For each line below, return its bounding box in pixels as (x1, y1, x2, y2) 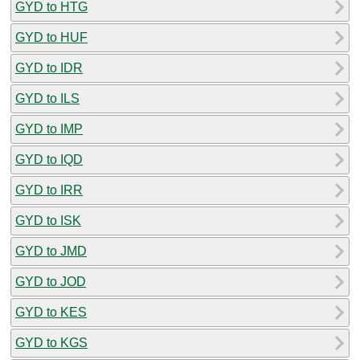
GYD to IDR (15, 60, 83, 75)
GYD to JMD (15, 243, 87, 258)
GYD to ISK (15, 213, 81, 227)
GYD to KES (15, 305, 87, 319)
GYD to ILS (15, 91, 80, 105)
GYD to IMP (15, 121, 83, 136)
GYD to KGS (15, 335, 88, 350)
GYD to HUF (15, 30, 88, 44)
